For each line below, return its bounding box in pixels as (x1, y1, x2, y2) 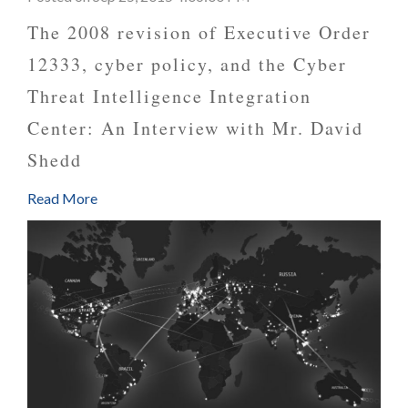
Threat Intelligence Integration (27, 84, 311, 109)
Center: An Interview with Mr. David (27, 116, 363, 141)
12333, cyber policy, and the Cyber (27, 52, 347, 77)
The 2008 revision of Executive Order (27, 20, 371, 46)
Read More (27, 189, 97, 208)
